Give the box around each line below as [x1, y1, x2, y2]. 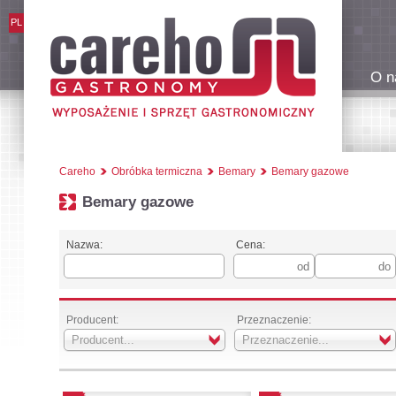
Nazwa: [65, 239, 103, 251]
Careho [58, 165, 95, 178]
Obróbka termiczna [110, 165, 202, 178]
